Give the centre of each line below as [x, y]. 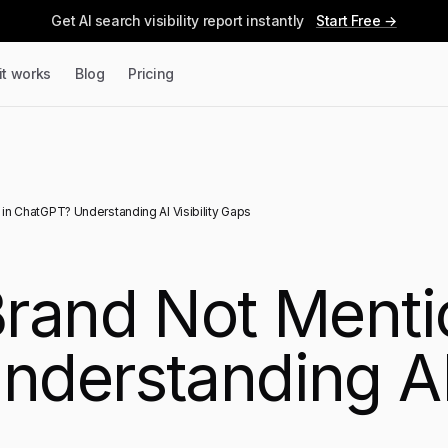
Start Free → [356, 20]
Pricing [151, 73]
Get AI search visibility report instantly [177, 20]
